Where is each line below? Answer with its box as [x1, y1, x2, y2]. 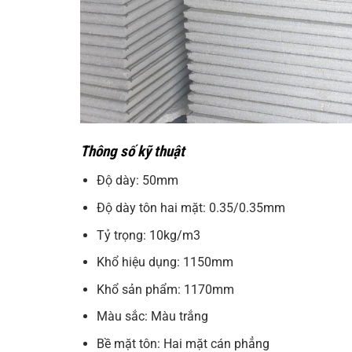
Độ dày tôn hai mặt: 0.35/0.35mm [96, 200, 285, 215]
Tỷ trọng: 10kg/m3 [96, 227, 200, 243]
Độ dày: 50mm [96, 173, 178, 189]
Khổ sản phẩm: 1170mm [96, 281, 234, 297]
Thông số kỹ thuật [80, 141, 185, 160]
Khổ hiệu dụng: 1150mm [96, 255, 233, 270]
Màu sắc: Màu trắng [96, 309, 208, 324]
